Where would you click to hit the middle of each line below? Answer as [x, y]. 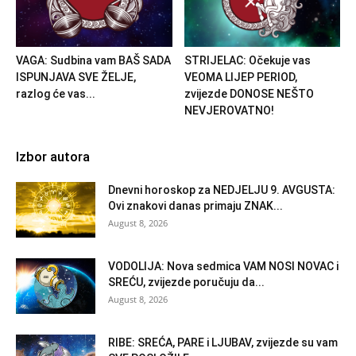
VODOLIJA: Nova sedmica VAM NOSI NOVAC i [223, 266]
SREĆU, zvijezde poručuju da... [186, 282]
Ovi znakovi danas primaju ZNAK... [195, 205]
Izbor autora [53, 156]
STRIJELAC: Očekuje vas [247, 60]
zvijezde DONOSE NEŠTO [249, 93]
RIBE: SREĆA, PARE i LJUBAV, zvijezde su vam [223, 342]
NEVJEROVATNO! [229, 110]
